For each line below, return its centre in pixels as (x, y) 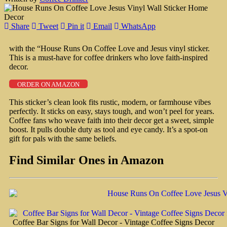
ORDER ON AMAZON (48, 84)
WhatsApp (138, 26)
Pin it (76, 26)
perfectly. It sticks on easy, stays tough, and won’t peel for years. (112, 111)
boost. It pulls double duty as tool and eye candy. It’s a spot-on (108, 129)
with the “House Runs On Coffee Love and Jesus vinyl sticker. (109, 48)
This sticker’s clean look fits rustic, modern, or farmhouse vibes (110, 102)
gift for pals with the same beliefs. (63, 138)
